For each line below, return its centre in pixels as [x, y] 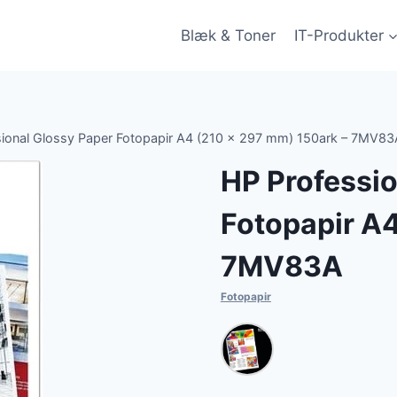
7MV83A [281, 267]
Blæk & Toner [229, 35]
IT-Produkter [339, 35]
